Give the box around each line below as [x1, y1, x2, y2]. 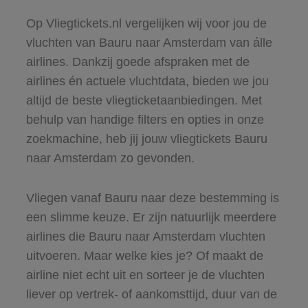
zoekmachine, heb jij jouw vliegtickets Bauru [25, 131, 267, 146]
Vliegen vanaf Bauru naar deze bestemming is [25, 190, 279, 205]
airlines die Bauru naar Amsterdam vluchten [25, 229, 265, 243]
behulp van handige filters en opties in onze [25, 112, 264, 126]
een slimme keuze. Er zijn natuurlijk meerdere [25, 210, 276, 224]
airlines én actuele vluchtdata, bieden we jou [25, 74, 269, 88]
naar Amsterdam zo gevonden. [25, 151, 195, 165]
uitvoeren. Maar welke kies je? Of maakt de [25, 248, 263, 263]
